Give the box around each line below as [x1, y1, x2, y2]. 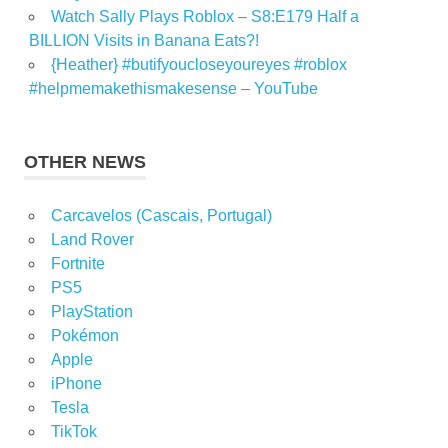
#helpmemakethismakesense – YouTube [28, 80, 318, 98]
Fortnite [50, 255, 105, 273]
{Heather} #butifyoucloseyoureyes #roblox [50, 56, 347, 74]
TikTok [50, 423, 97, 441]
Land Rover [50, 231, 134, 249]
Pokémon [50, 327, 119, 345]
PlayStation [50, 303, 133, 321]
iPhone [50, 375, 102, 393]
